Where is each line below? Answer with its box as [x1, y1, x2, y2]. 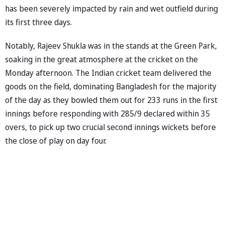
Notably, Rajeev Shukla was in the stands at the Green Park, [5, 40, 217, 51]
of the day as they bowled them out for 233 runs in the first [5, 94, 217, 105]
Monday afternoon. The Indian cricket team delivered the [5, 67, 211, 78]
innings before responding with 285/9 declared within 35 [5, 107, 210, 119]
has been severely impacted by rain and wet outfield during [5, 3, 218, 14]
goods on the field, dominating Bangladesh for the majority [5, 80, 216, 92]
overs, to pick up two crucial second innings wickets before [5, 121, 216, 133]
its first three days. [5, 16, 72, 28]
